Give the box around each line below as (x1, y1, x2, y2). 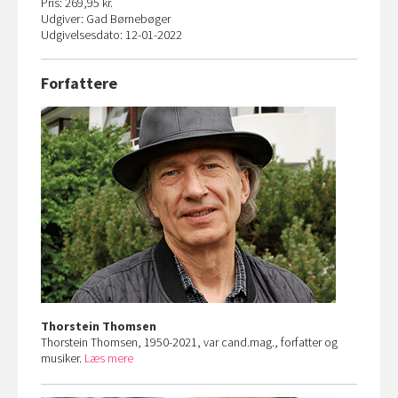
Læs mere (84, 350, 133, 366)
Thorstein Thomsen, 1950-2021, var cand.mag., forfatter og (41, 334, 338, 350)
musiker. (41, 350, 84, 366)
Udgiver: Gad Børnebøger (41, 11, 171, 27)
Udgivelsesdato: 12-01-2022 (41, 27, 182, 43)
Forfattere (41, 73, 117, 93)
